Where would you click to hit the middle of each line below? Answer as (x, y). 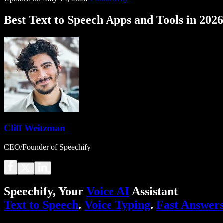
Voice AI (108, 191)
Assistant (154, 191)
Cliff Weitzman (35, 128)
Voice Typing (117, 205)
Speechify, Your (45, 191)
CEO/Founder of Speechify (47, 147)
